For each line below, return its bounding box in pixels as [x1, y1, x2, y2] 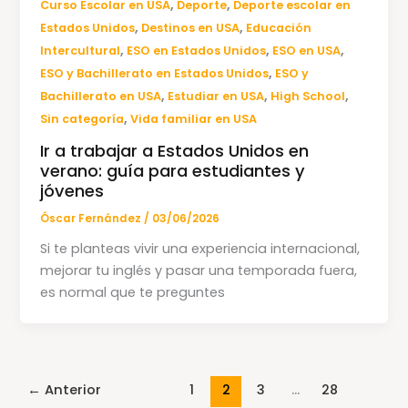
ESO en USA [272, 43, 342, 59]
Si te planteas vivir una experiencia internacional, [40, 239, 361, 258]
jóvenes [40, 179, 105, 203]
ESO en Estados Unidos [127, 43, 267, 59]
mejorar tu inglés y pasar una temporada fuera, [40, 260, 358, 280]
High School [270, 88, 346, 105]
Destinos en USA [141, 20, 240, 36]
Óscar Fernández [40, 211, 145, 227]
